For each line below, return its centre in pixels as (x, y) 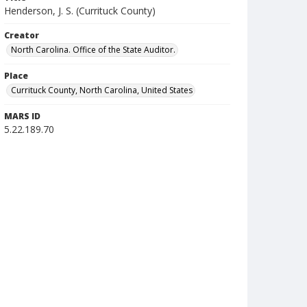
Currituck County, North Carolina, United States (102, 90)
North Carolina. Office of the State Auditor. (93, 50)
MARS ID (22, 116)
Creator (22, 35)
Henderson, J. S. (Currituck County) (80, 11)
